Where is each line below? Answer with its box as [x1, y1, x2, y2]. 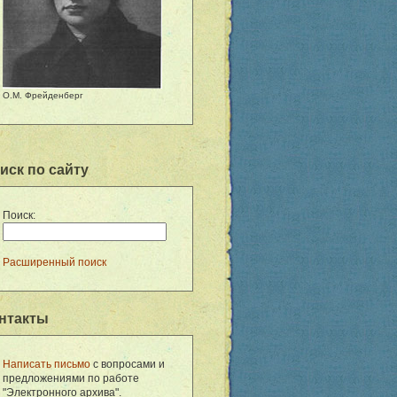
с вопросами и [90, 358, 165, 370]
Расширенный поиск [2, 256, 106, 269]
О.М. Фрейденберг [2, 90, 83, 100]
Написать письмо [2, 358, 90, 370]
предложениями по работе [2, 372, 139, 385]
